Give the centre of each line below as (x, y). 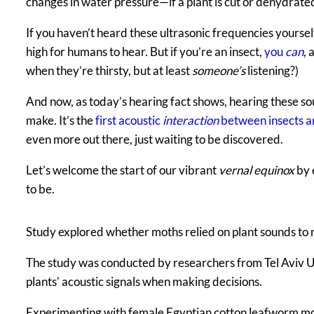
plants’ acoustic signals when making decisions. (144, 282)
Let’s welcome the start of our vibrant (122, 170)
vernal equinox (257, 170)
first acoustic (129, 121)
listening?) (272, 71)
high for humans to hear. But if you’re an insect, (145, 52)
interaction (191, 121)
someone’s (219, 71)
